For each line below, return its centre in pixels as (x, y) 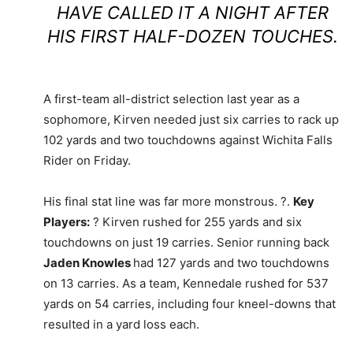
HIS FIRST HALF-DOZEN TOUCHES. (192, 37)
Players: (67, 222)
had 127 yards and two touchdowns (231, 263)
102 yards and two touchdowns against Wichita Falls (188, 140)
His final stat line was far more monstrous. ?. (168, 202)
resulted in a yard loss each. (121, 325)
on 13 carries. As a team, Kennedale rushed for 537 (186, 284)
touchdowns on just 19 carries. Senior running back (186, 243)
